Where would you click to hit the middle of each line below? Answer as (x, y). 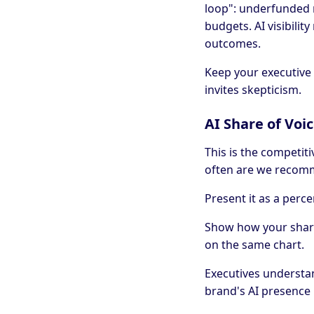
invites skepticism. (253, 90)
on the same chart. (254, 245)
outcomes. (233, 44)
